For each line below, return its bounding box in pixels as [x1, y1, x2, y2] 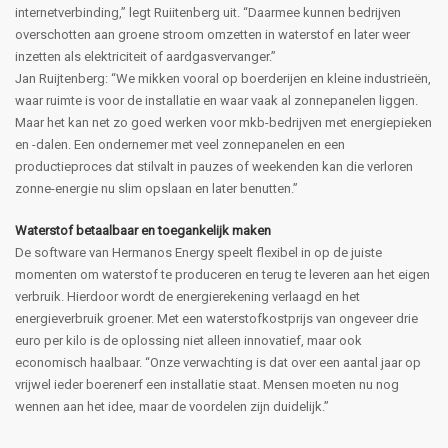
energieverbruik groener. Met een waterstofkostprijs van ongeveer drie [15, 310, 418, 326]
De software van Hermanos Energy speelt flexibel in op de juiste [15, 244, 382, 260]
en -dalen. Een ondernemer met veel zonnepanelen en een [15, 136, 345, 152]
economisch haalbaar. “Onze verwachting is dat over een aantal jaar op [15, 354, 421, 370]
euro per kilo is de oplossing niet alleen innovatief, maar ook [15, 332, 362, 348]
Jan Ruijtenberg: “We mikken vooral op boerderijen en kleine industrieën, [15, 70, 431, 86]
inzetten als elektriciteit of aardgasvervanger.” [15, 48, 276, 64]
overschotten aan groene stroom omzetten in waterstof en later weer [15, 26, 410, 42]
